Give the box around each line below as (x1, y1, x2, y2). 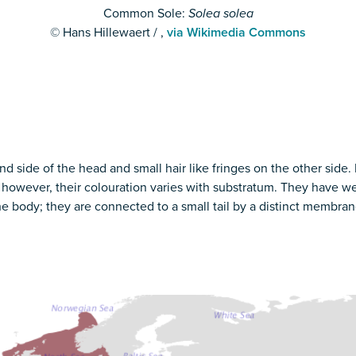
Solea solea (188, 6, 253, 22)
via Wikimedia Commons (167, 25, 306, 41)
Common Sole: (103, 6, 188, 22)
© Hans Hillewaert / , (50, 25, 167, 41)
